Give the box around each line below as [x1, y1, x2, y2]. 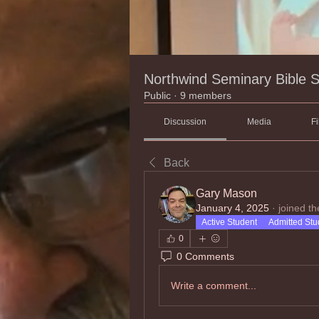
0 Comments [177, 250, 234, 262]
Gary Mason [196, 187, 257, 199]
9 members [180, 90, 231, 101]
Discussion [164, 117, 207, 127]
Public [144, 90, 171, 101]
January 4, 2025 [196, 202, 269, 214]
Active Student [202, 217, 257, 227]
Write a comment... [171, 279, 256, 291]
